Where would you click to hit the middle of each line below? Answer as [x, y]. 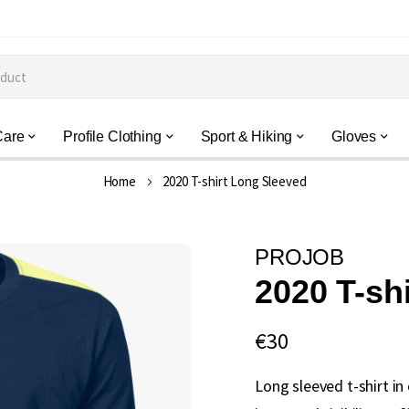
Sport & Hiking [246, 136]
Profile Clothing [112, 136]
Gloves [354, 136]
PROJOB [300, 257]
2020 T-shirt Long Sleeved [235, 181]
